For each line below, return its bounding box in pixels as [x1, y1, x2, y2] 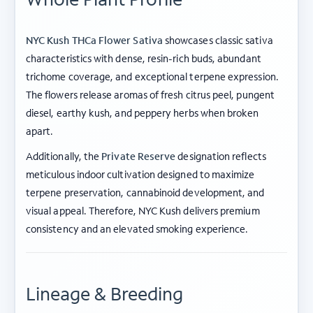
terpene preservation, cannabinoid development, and [26, 185, 265, 199]
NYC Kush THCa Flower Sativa [26, 33, 163, 47]
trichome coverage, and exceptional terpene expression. [26, 69, 279, 83]
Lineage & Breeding [26, 281, 183, 305]
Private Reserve [101, 149, 176, 163]
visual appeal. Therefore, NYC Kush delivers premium [26, 203, 260, 217]
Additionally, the [26, 149, 102, 163]
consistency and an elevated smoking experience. [26, 221, 249, 235]
